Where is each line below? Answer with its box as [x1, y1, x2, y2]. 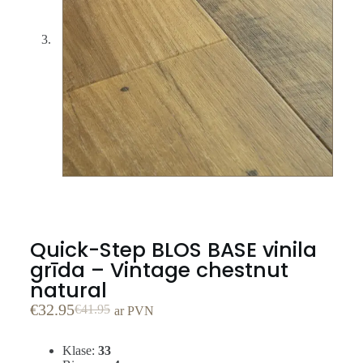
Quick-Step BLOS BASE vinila [29, 235, 317, 264]
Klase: [62, 343, 98, 357]
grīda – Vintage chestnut [29, 255, 288, 284]
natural [29, 275, 107, 305]
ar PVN [113, 303, 154, 318]
